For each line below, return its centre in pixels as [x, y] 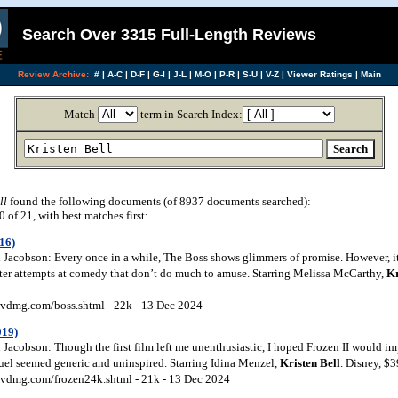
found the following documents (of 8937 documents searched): [159, 202]
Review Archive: [53, 74]
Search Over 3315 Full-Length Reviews [169, 35]
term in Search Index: [190, 114]
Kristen [298, 362]
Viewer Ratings [319, 74]
